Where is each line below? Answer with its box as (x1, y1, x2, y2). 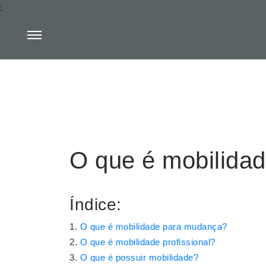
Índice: (69, 195, 122, 214)
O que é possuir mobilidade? (80, 252, 198, 262)
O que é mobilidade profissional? (80, 237, 216, 247)
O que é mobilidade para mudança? (80, 221, 227, 232)
